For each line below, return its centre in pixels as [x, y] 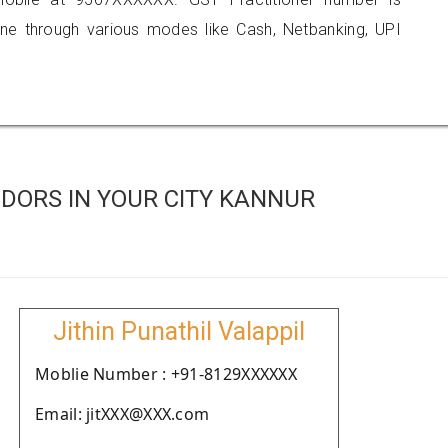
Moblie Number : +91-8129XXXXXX [166, 374]
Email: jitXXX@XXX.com [122, 414]
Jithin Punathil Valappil [179, 331]
